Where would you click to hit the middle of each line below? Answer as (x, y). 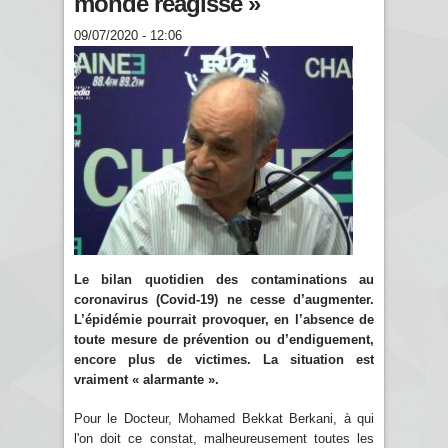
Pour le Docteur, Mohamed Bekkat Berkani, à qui (224, 418)
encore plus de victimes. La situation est (224, 359)
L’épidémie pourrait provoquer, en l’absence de (224, 319)
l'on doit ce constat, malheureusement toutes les (224, 438)
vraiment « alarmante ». (146, 379)
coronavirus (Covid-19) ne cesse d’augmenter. (224, 299)
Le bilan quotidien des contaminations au (224, 279)
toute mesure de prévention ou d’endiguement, (224, 339)
